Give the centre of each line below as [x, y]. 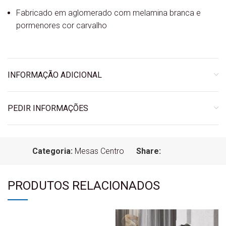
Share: [149, 151]
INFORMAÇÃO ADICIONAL [55, 75]
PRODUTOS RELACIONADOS [84, 186]
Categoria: [52, 151]
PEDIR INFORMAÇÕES [48, 108]
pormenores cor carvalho [62, 26]
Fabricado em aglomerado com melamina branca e [108, 13]
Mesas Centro [99, 151]
